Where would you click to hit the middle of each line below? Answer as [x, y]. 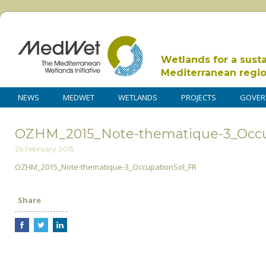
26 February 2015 [44, 149]
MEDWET [79, 97]
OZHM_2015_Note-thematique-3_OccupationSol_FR [106, 167]
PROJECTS [199, 97]
